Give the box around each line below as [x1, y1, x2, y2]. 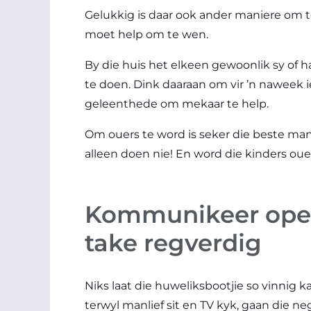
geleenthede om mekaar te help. [85, 96, 269, 110]
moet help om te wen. [85, 27, 208, 41]
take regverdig [85, 228, 268, 258]
